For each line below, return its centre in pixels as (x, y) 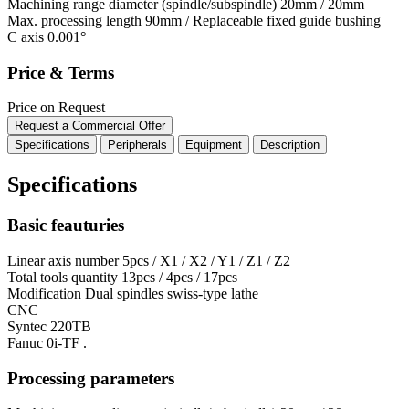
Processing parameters (91, 378)
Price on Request (56, 108)
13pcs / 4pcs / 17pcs (179, 277)
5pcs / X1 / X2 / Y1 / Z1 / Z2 (206, 260)
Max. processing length (76, 20)
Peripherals (137, 145)
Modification (44, 293)
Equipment (214, 145)
